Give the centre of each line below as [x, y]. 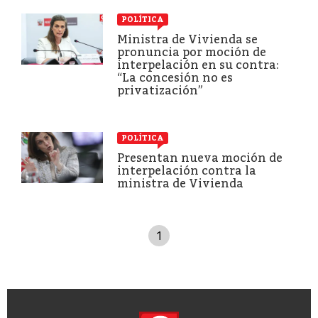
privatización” [160, 90]
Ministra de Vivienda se [187, 39]
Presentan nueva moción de [200, 158]
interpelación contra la [187, 170]
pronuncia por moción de [192, 52]
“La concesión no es [175, 77]
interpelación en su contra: [198, 65]
